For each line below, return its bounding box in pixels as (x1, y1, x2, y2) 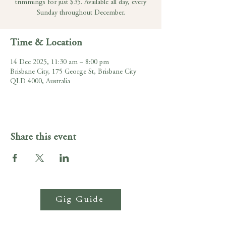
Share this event (10, 133, 76, 142)
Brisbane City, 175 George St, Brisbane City (10, 69, 136, 76)
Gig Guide (55, 195, 104, 204)
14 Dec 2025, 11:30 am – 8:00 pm (10, 59, 109, 66)
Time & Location (10, 38, 82, 48)
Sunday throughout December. (36, 10, 125, 17)
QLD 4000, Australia (10, 78, 70, 85)
